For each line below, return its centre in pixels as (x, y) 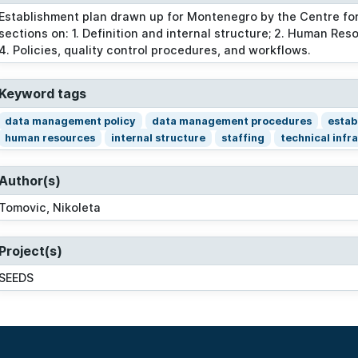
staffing (243, 138)
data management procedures (232, 121)
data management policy (70, 121)
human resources (50, 138)
